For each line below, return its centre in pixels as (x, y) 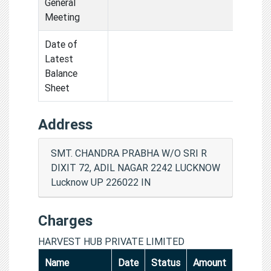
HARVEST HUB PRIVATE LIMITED (111, 241)
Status (166, 262)
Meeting (62, 17)
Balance (61, 73)
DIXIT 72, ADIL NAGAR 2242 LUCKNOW (135, 167)
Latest (59, 58)
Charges (65, 220)
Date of (61, 44)
